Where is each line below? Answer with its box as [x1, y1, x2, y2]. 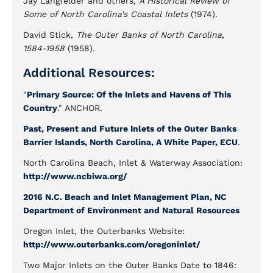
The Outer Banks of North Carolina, [76, 30, 224, 40]
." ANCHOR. [57, 103, 102, 113]
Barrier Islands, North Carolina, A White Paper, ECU [23, 137, 238, 147]
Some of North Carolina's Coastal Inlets [23, 9, 188, 19]
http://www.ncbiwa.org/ [23, 171, 127, 181]
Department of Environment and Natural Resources [23, 205, 239, 215]
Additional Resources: [23, 65, 155, 80]
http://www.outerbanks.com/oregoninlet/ [23, 239, 200, 249]
